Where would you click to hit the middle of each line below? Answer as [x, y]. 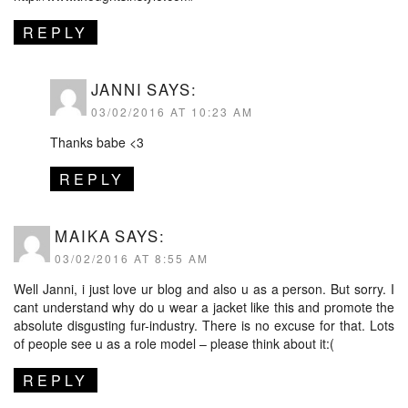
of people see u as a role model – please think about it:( [174, 343]
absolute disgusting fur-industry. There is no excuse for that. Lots [204, 325]
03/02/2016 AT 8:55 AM [132, 258]
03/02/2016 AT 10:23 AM [172, 111]
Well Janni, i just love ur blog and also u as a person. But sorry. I [204, 288]
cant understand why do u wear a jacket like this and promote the [204, 306]
